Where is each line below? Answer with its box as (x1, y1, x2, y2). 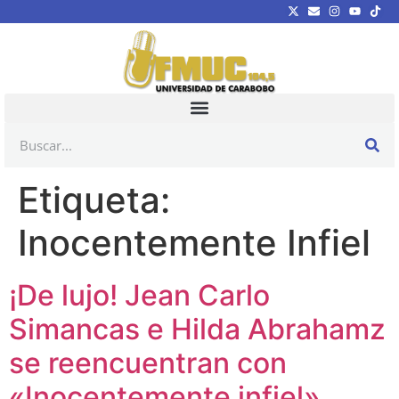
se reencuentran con (9, 345, 287, 380)
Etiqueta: (18, 177, 170, 222)
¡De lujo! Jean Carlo (9, 277, 270, 313)
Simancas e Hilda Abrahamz (9, 311, 386, 346)
